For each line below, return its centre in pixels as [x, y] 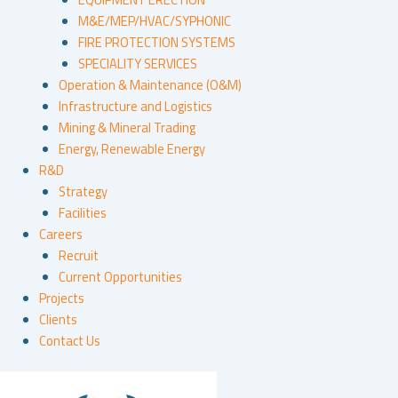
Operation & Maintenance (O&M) [150, 85]
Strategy [83, 192]
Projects [61, 298]
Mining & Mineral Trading [127, 128]
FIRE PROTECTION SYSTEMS [156, 43]
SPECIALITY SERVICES [137, 64]
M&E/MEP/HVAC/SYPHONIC [154, 21]
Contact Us [69, 341]
